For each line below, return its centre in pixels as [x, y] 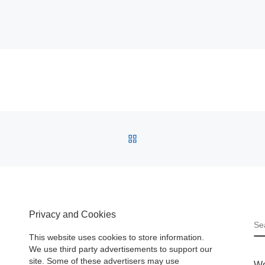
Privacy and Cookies [72, 214]
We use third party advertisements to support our [121, 250]
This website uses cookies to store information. [117, 238]
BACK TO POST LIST [188, 138]
